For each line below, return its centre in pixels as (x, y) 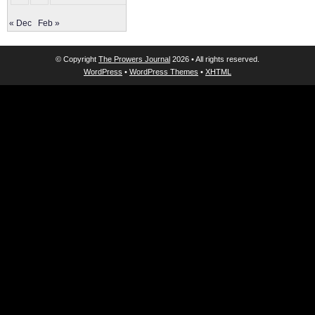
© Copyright (77, 59)
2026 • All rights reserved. (215, 59)
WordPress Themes (164, 72)
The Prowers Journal (134, 59)
